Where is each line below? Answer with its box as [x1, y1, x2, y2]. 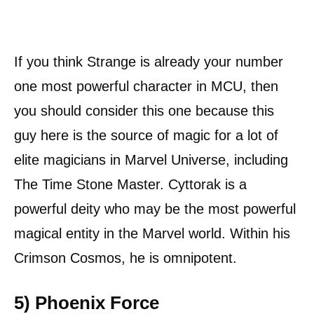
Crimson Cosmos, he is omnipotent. [14, 250, 237, 266]
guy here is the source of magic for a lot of [14, 127, 278, 143]
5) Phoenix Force [14, 292, 159, 313]
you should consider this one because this [14, 102, 274, 118]
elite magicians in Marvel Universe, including [14, 151, 288, 168]
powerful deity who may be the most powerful [14, 200, 296, 217]
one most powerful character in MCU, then [14, 78, 278, 94]
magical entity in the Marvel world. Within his [14, 225, 290, 241]
